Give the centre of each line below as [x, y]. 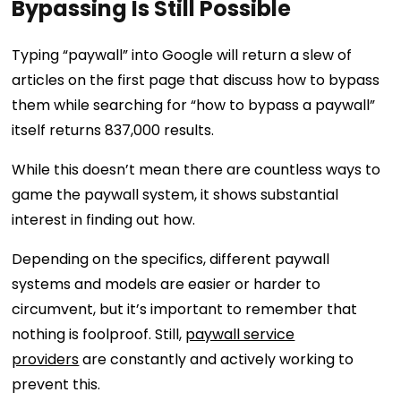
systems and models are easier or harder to [166, 284]
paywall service [240, 334]
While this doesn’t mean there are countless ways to [196, 169]
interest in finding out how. [104, 219]
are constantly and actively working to [217, 359]
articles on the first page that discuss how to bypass [196, 80]
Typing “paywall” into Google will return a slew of [182, 55]
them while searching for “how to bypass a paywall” [194, 105]
